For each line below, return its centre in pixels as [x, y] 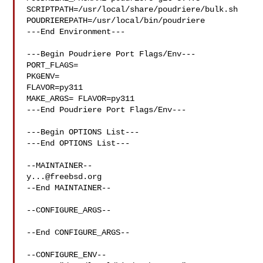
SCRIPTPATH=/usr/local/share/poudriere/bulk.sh [132, 9]
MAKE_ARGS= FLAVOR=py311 [81, 99]
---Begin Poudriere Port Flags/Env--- [111, 54]
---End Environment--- [76, 32]
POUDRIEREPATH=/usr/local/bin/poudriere [116, 21]
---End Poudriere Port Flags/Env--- [107, 110]
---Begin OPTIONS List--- [83, 132]
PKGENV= [43, 76]
